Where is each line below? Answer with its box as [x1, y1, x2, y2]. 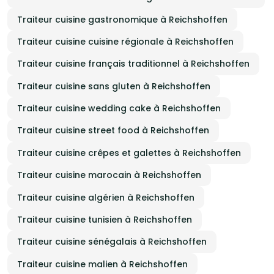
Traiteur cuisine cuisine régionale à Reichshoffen [17, 35, 234, 48]
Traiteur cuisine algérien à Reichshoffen [17, 191, 194, 204]
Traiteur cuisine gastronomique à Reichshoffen [17, 13, 228, 26]
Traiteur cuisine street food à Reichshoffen [17, 124, 209, 137]
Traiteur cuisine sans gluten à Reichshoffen [17, 80, 210, 92]
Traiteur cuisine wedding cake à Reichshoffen [17, 102, 221, 115]
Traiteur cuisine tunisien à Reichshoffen [17, 213, 192, 226]
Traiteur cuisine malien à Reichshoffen [17, 257, 188, 270]
